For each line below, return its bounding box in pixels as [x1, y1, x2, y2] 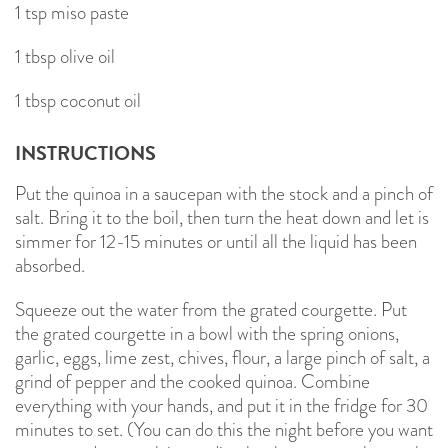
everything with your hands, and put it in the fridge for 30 [15, 391, 428, 419]
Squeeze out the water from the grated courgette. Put [15, 295, 407, 323]
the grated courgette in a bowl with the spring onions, [15, 319, 399, 347]
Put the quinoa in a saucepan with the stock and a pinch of [15, 179, 433, 207]
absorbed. [15, 251, 85, 279]
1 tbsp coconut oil [15, 86, 141, 114]
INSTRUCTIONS [15, 137, 156, 168]
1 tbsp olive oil [15, 42, 115, 70]
